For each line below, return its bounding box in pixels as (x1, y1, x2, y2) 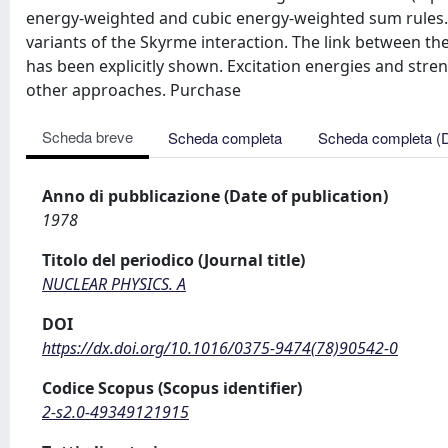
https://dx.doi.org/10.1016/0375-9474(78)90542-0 (42, 337, 398, 359)
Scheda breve (42, 126, 133, 147)
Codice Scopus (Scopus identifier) (42, 377, 302, 399)
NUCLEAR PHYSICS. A (42, 273, 186, 295)
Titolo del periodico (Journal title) (42, 249, 305, 271)
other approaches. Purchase (26, 79, 241, 101)
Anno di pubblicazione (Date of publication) (42, 185, 388, 207)
